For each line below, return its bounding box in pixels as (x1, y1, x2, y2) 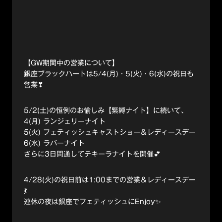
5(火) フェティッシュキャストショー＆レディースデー (24, 125, 196, 140)
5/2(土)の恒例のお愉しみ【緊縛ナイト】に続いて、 (24, 104, 188, 118)
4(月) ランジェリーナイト (24, 114, 106, 129)
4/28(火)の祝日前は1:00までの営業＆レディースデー (24, 173, 196, 187)
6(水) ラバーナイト (24, 136, 85, 151)
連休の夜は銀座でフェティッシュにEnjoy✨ (24, 195, 161, 209)
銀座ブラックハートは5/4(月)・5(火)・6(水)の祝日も (24, 67, 194, 81)
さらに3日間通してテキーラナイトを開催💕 (24, 147, 161, 162)
